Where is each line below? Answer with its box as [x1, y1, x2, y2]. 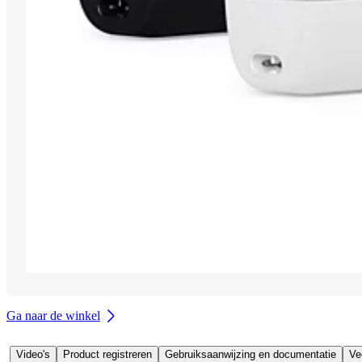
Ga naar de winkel [6, 308, 100, 322]
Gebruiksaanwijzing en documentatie [165, 347, 336, 360]
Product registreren [63, 347, 152, 360]
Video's [16, 347, 50, 360]
